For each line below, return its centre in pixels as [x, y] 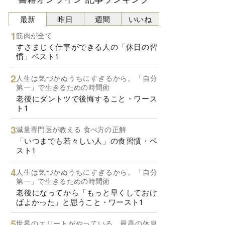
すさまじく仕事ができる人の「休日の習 [87, 47]
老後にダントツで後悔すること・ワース [87, 98]
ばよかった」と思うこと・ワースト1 [80, 201]
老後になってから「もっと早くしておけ [87, 192]
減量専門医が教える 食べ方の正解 [71, 129]
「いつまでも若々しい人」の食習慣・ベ [87, 141]
